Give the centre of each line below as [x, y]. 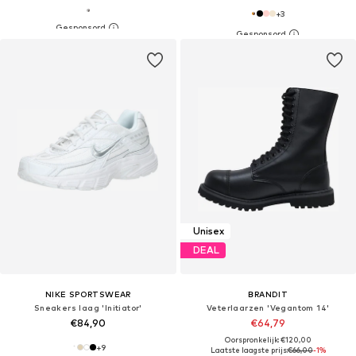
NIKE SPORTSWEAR [88, 294]
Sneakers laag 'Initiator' [88, 307]
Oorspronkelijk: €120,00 [268, 339]
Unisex [208, 231]
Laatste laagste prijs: [249, 350]
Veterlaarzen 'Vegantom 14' [268, 307]
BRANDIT [268, 294]
